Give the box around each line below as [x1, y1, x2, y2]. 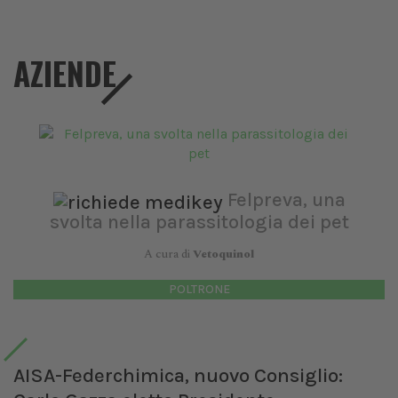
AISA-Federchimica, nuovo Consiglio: [13, 362, 343, 387]
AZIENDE [13, 50, 116, 96]
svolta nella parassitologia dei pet [49, 210, 349, 234]
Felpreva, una [227, 188, 346, 211]
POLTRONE [168, 281, 230, 297]
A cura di [144, 244, 193, 263]
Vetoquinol [193, 244, 254, 263]
